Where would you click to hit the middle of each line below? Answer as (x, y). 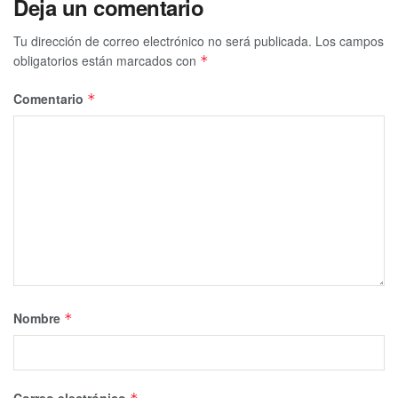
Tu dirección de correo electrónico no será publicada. (163, 40)
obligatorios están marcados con (107, 60)
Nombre (39, 318)
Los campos (350, 40)
